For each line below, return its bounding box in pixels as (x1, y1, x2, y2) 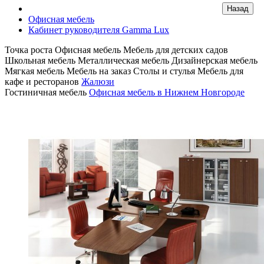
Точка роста (5, 45, 52, 55)
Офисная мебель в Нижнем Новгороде (89, 87, 245, 97)
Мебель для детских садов (123, 45, 228, 55)
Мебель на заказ (67, 66, 131, 76)
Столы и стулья (133, 66, 195, 76)
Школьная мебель (5, 55, 75, 65)
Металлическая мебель (78, 55, 169, 65)
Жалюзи (81, 77, 114, 87)
